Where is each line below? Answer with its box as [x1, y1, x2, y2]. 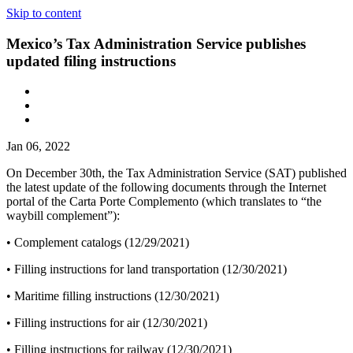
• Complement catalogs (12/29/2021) [6, 236, 189, 250]
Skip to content [6, 6, 81, 20]
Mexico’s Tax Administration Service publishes [6, 35, 306, 52]
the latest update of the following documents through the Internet [6, 180, 326, 195]
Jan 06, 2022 [6, 139, 70, 154]
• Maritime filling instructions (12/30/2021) [6, 289, 219, 303]
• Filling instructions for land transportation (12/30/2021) [6, 262, 287, 277]
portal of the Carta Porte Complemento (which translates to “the [6, 195, 321, 209]
